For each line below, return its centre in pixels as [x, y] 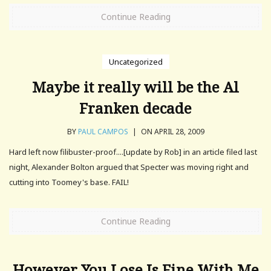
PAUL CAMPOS [103, 131]
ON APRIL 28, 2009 [171, 131]
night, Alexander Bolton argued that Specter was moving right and [129, 167]
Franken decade [135, 108]
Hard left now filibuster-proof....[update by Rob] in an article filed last [133, 152]
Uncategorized [135, 61]
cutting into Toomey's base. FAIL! [69, 182]
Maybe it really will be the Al [135, 87]
